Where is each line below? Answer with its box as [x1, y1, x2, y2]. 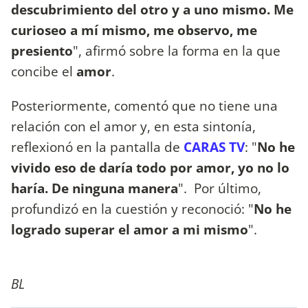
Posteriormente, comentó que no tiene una [11, 96, 278, 115]
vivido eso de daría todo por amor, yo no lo [11, 157, 289, 177]
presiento [11, 41, 73, 60]
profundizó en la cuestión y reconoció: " [11, 199, 254, 218]
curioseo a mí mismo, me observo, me [11, 21, 257, 40]
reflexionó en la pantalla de [11, 137, 184, 156]
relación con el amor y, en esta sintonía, [11, 116, 256, 135]
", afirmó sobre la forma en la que [73, 41, 280, 60]
